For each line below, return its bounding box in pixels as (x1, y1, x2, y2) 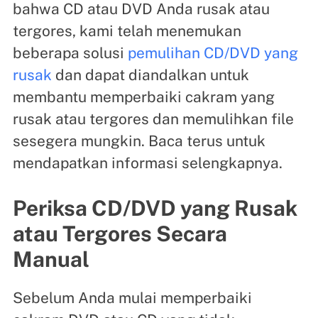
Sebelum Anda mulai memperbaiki (12, 289, 252, 307)
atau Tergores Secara (12, 221, 227, 247)
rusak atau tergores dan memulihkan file (12, 110, 294, 128)
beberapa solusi (12, 44, 128, 62)
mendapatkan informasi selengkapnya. (12, 154, 283, 172)
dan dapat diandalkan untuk (51, 66, 249, 84)
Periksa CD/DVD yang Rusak (12, 195, 297, 221)
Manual (12, 246, 89, 273)
